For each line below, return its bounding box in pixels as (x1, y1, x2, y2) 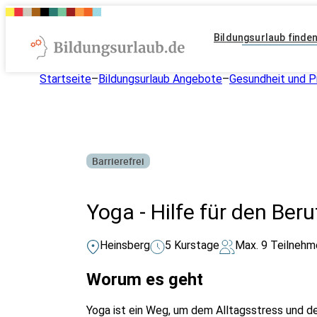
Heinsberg (100, 238, 150, 253)
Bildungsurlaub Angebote (98, 72, 222, 86)
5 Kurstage (165, 238, 219, 253)
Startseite (40, 72, 91, 86)
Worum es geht (86, 270, 203, 290)
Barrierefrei (92, 154, 144, 168)
